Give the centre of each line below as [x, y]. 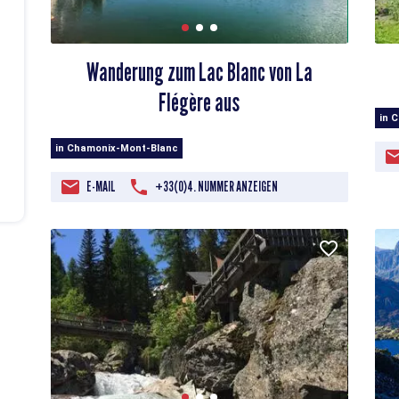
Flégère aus [199, 103]
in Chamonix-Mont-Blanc [117, 149]
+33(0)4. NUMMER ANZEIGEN [217, 187]
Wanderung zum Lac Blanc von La [199, 73]
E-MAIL [102, 187]
